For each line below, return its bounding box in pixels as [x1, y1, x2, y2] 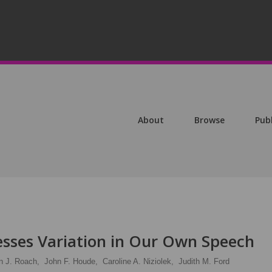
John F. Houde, [44, 257, 98, 266]
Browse [194, 114, 225, 126]
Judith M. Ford [178, 257, 229, 266]
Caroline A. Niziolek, [103, 257, 174, 266]
